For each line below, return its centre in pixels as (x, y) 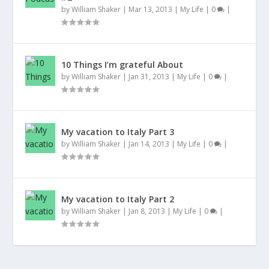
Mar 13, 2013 (151, 10)
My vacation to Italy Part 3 (118, 132)
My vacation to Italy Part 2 (118, 199)
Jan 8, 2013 (147, 211)
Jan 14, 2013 (149, 144)
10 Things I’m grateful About (122, 65)
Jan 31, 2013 (149, 77)
